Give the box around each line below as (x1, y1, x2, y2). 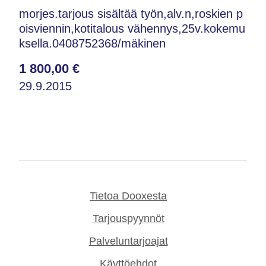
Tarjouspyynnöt (92, 212, 164, 224)
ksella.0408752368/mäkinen (19, 36, 166, 50)
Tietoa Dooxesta (90, 189, 167, 202)
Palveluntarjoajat (88, 235, 168, 247)
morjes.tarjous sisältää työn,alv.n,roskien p (19, 7, 243, 20)
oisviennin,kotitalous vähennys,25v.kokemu (19, 21, 245, 35)
